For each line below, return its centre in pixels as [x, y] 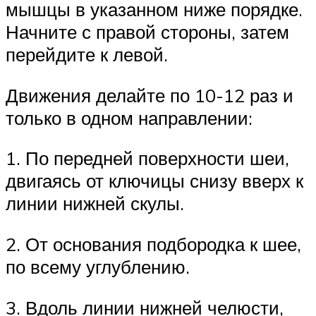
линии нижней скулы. [95, 203]
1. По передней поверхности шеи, [147, 158]
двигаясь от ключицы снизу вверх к [154, 181]
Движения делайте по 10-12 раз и [150, 95]
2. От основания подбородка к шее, [153, 244]
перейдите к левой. [87, 55]
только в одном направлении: [129, 117]
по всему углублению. [98, 266]
